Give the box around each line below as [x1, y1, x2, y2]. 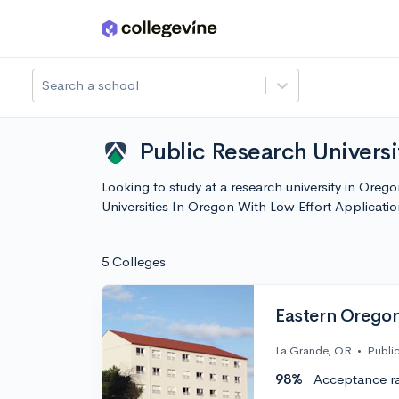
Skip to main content [19, 24, 144, 41]
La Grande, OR [275, 343, 352, 359]
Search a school [42, 77, 139, 94]
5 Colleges [102, 253, 166, 270]
